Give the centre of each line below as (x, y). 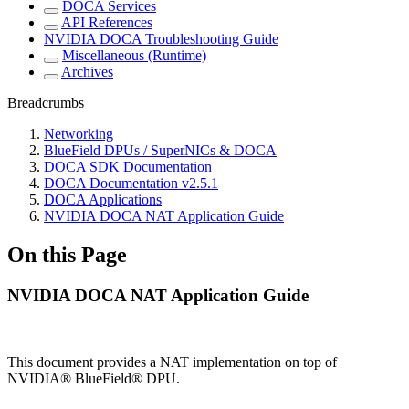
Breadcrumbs (46, 103)
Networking (79, 134)
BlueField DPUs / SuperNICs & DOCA (160, 151)
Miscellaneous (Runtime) (134, 56)
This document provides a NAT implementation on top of (172, 362)
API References (107, 23)
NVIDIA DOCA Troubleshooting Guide (161, 39)
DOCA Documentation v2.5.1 (131, 184)
